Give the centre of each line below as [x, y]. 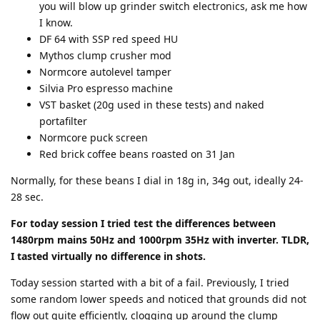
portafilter [63, 121]
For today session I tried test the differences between [143, 223]
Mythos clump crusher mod [105, 55]
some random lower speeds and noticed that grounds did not [159, 299]
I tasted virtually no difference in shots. [108, 256]
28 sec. [27, 196]
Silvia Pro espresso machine [106, 88]
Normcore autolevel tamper [105, 71]
